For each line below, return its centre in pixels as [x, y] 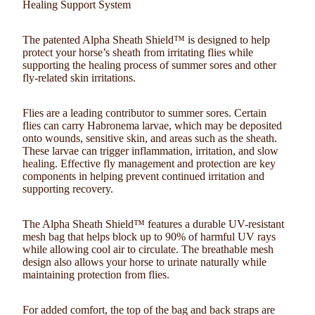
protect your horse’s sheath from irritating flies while [138, 52]
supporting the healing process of [97, 65]
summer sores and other [224, 65]
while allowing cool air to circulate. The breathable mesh [148, 249]
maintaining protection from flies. [96, 275]
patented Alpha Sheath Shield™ [114, 40]
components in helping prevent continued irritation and [143, 176]
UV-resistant [256, 224]
